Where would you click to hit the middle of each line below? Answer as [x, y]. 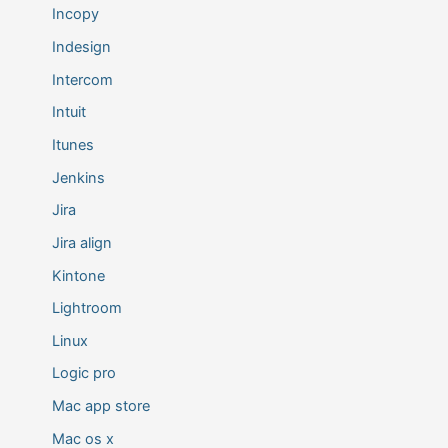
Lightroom [86, 308]
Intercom [82, 79]
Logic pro [83, 373]
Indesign [81, 47]
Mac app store [100, 406]
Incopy [75, 14]
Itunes [72, 145]
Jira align [81, 242]
